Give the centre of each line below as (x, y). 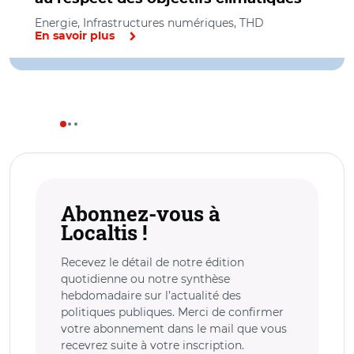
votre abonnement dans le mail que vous (174, 328)
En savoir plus (75, 36)
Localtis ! (104, 232)
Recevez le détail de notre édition (153, 262)
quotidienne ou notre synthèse (145, 279)
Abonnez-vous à (141, 213)
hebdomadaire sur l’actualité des (151, 295)
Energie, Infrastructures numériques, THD (149, 23)
